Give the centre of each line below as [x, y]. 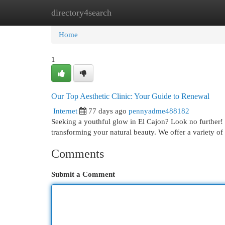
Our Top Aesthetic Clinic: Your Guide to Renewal [130, 96]
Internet [65, 111]
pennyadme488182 [159, 111]
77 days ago [107, 111]
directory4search [81, 13]
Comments [78, 154]
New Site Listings [128, 12]
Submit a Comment [83, 174]
